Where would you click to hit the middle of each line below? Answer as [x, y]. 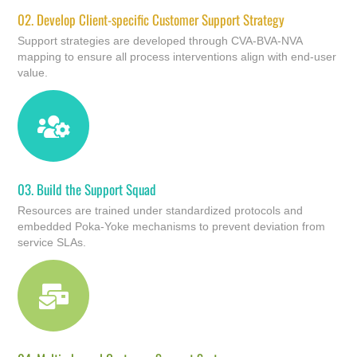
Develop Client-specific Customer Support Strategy [159, 19]
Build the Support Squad [95, 189]
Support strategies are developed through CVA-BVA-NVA [160, 40]
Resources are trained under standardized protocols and [161, 210]
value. [33, 72]
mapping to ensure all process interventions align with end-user [177, 56]
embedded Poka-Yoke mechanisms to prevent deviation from [172, 226]
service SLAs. [52, 242]
